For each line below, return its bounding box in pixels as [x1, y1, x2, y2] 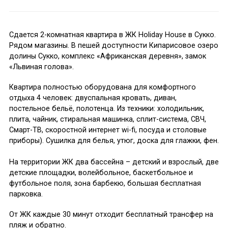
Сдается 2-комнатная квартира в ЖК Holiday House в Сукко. [9, 30, 216, 39]
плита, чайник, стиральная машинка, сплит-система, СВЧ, [9, 115, 206, 124]
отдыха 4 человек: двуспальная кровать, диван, [9, 94, 177, 103]
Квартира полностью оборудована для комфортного [9, 83, 196, 92]
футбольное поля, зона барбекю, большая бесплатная [9, 179, 201, 188]
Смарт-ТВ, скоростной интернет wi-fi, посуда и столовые [9, 126, 207, 135]
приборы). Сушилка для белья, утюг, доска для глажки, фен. [9, 136, 219, 146]
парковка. [9, 190, 43, 199]
